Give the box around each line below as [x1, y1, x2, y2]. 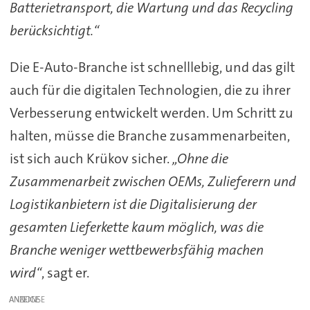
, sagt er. [41, 263, 89, 282]
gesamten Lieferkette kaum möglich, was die [9, 217, 264, 236]
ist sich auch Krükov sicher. [9, 149, 172, 167]
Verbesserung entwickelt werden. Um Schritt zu [9, 103, 293, 122]
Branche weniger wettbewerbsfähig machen [9, 240, 264, 259]
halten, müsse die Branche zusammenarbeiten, [9, 126, 290, 145]
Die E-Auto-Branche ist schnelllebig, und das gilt [9, 57, 295, 76]
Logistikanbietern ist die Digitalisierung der [9, 194, 257, 213]
